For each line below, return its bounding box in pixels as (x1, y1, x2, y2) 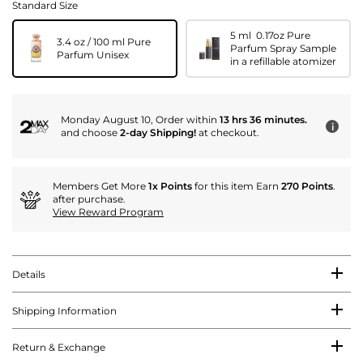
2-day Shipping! (120, 126, 196, 139)
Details (12, 268, 45, 281)
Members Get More (53, 180, 148, 193)
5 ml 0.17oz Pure (230, 29, 310, 42)
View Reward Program (53, 206, 164, 219)
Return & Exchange (12, 341, 105, 354)
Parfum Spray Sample (230, 42, 336, 55)
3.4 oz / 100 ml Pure (57, 36, 151, 49)
